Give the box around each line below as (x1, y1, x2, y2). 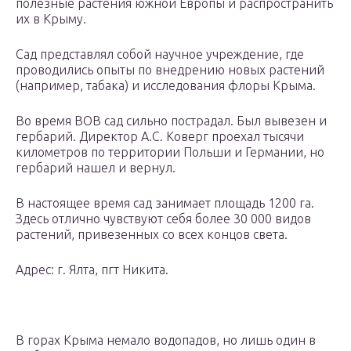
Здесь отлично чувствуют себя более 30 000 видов (16, 212, 311, 226)
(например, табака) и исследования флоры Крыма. (16, 78, 316, 93)
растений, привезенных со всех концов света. (16, 227, 288, 242)
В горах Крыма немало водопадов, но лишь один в (16, 333, 316, 348)
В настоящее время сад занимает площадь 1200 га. (16, 196, 314, 211)
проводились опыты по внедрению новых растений (16, 63, 324, 78)
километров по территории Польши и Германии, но (16, 145, 324, 160)
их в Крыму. (16, 12, 86, 27)
